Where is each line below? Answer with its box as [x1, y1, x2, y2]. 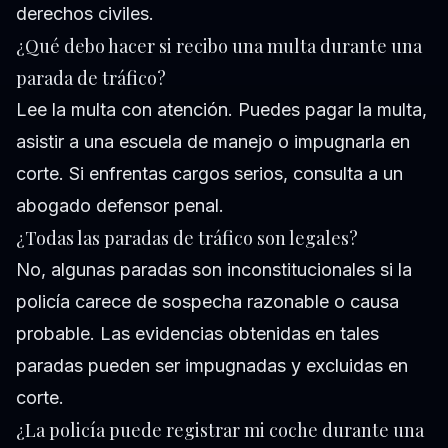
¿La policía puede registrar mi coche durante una [16, 418, 424, 443]
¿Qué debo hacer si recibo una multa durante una [16, 34, 422, 59]
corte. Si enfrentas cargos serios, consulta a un [16, 163, 403, 185]
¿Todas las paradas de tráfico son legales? [16, 226, 358, 251]
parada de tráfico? [16, 66, 166, 91]
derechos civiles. [16, 3, 154, 25]
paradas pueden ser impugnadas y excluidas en [16, 355, 408, 377]
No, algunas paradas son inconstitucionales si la [16, 259, 412, 281]
